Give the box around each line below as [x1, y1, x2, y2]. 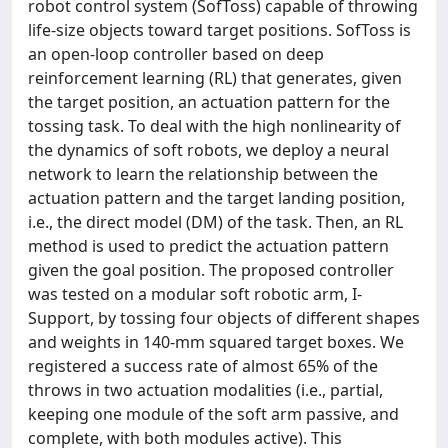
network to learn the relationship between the [28, 163, 378, 185]
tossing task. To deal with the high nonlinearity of [28, 115, 401, 137]
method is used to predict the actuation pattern [28, 235, 389, 257]
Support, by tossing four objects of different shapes [28, 307, 420, 329]
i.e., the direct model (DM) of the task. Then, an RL [28, 211, 403, 233]
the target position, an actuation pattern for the [28, 91, 390, 113]
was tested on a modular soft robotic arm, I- [28, 283, 362, 305]
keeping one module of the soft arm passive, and [28, 403, 399, 425]
